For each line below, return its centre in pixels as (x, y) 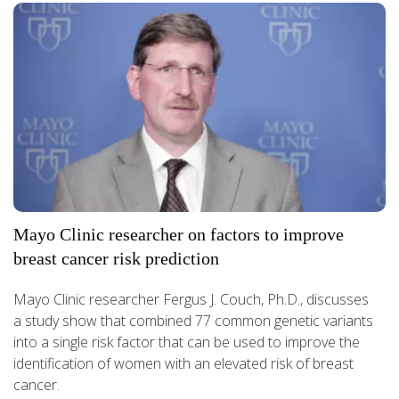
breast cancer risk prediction (116, 258)
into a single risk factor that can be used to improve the (187, 342)
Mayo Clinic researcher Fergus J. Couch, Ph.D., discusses (191, 299)
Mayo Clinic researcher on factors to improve (179, 234)
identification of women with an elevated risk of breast (183, 363)
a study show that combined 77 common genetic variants (193, 320)
